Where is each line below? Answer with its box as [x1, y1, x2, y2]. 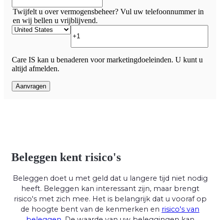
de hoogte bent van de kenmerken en [21, 205, 162, 214]
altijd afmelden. [12, 64, 59, 73]
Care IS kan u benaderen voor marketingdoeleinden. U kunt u [12, 55, 203, 64]
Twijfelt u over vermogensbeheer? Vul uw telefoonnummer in [13, 7, 204, 16]
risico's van [162, 205, 199, 214]
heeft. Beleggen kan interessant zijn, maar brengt [21, 184, 199, 193]
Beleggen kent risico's [11, 150, 121, 164]
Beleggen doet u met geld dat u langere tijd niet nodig [12, 174, 208, 183]
